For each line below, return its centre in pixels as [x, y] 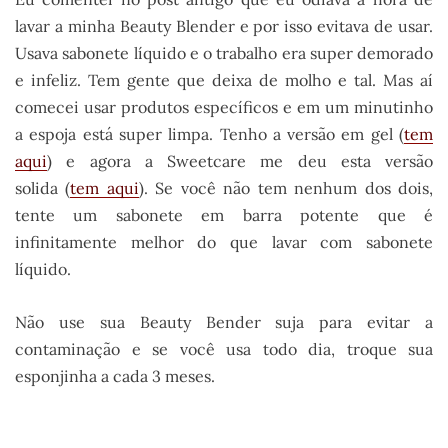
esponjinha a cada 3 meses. [115, 375]
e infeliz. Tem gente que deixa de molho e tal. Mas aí [224, 79]
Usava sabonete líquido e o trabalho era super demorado [224, 52]
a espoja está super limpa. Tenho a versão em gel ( [209, 133]
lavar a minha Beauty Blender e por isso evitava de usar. [224, 25]
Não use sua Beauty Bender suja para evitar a [224, 321]
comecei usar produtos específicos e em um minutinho [224, 106]
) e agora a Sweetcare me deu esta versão [240, 160]
